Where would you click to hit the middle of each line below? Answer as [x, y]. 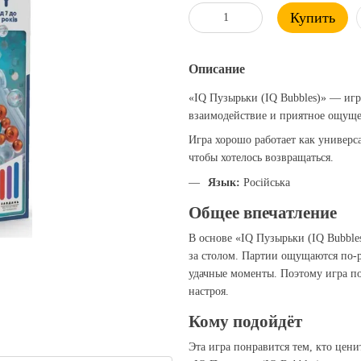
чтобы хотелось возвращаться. [261, 158]
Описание [217, 69]
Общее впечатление [263, 212]
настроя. [209, 291]
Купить [313, 18]
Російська [265, 182]
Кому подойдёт [245, 321]
